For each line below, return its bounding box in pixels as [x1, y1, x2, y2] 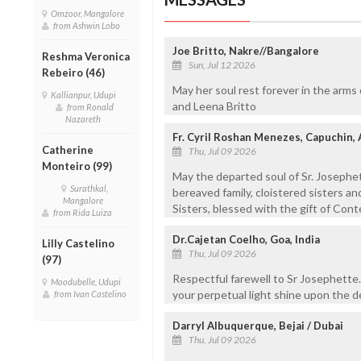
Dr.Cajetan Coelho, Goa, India [172, 232, 320, 246]
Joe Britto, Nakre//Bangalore [172, 44, 319, 57]
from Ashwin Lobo [53, 19, 123, 31]
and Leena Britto [172, 98, 256, 113]
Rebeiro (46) [42, 65, 105, 79]
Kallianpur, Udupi [51, 89, 119, 100]
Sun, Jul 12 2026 [188, 58, 255, 71]
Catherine [42, 143, 93, 156]
